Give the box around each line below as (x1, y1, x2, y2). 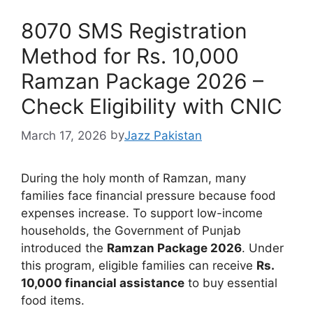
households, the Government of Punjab (21, 223, 241, 238)
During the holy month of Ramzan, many (21, 170, 246, 185)
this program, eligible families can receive (21, 258, 256, 272)
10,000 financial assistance (21, 275, 184, 290)
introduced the (21, 240, 107, 255)
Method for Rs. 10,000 (21, 43, 239, 69)
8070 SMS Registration (21, 18, 247, 44)
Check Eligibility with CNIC (21, 94, 282, 119)
